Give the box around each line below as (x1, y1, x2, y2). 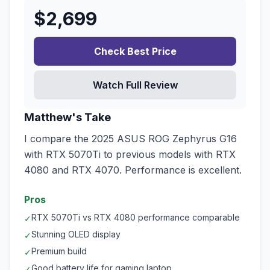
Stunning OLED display (31, 229, 121, 239)
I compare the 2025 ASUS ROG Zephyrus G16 (24, 133, 237, 145)
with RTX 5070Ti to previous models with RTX (24, 148, 236, 160)
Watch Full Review (92, 79, 178, 91)
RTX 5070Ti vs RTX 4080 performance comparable (31, 212, 240, 222)
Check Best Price (93, 45, 177, 57)
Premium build (31, 246, 87, 256)
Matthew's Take (24, 111, 111, 124)
